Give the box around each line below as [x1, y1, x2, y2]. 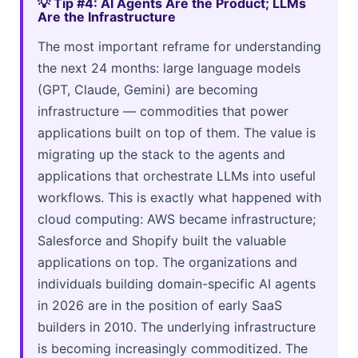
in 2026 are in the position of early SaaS [38, 296, 282, 313]
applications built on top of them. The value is [38, 124, 316, 141]
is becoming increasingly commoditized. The [38, 340, 308, 356]
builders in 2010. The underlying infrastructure [38, 318, 316, 335]
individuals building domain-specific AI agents [38, 275, 316, 292]
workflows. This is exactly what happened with [38, 189, 321, 205]
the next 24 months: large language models [38, 59, 300, 76]
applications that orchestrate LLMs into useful [38, 167, 316, 184]
